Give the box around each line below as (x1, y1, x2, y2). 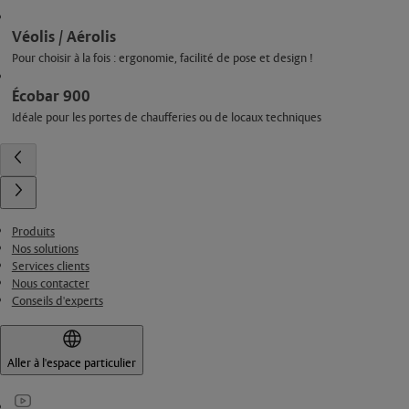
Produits (11, 225, 55, 240)
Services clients (11, 259, 89, 275)
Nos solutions (11, 242, 79, 257)
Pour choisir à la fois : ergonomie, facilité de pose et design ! (11, 51, 313, 67)
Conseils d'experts (11, 294, 103, 309)
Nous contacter (11, 277, 89, 292)
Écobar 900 (11, 87, 90, 107)
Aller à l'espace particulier (7, 356, 136, 372)
